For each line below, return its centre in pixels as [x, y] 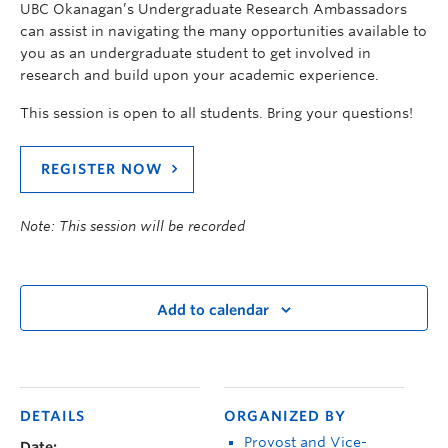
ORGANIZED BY [285, 416]
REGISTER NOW [102, 169]
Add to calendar [213, 309]
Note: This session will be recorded [132, 226]
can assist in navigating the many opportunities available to [223, 31]
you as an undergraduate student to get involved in [195, 53]
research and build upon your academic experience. [199, 75]
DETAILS [52, 416]
